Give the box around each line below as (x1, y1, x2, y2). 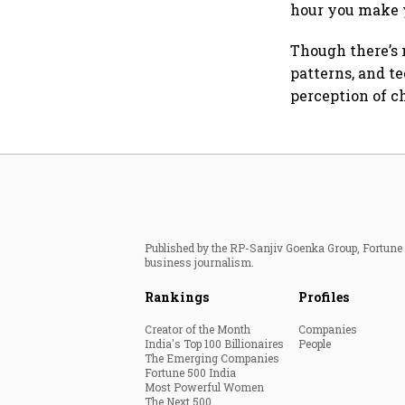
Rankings (145, 288, 209, 306)
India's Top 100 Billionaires (145, 336, 284, 352)
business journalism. (145, 255, 254, 270)
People (298, 336, 331, 352)
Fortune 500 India (145, 365, 236, 381)
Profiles (298, 288, 349, 306)
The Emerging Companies (145, 351, 279, 366)
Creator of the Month (145, 322, 250, 337)
